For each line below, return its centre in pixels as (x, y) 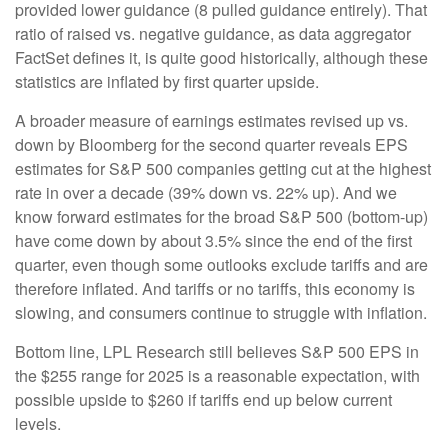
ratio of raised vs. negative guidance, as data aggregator (213, 33)
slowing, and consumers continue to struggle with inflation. (221, 312)
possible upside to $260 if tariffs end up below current (203, 399)
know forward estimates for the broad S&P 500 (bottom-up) (221, 216)
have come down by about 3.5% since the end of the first (213, 240)
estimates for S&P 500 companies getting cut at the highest (223, 168)
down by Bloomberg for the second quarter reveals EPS (211, 144)
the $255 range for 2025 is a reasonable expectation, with (217, 375)
